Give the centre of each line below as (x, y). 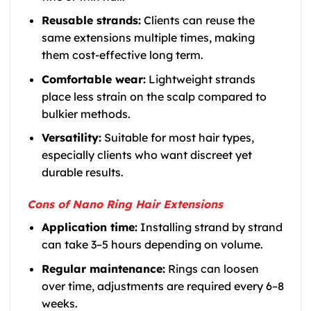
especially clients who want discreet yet (146, 155)
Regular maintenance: (103, 268)
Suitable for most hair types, (177, 138)
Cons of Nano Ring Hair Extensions (125, 204)
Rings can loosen (212, 268)
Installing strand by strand (210, 227)
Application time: (89, 227)
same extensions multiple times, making (148, 38)
